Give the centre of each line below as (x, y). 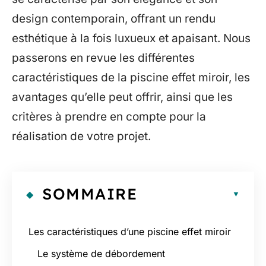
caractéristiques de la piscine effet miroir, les (131, 77)
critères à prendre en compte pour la (109, 117)
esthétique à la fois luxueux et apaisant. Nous (131, 38)
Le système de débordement (101, 253)
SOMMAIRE (90, 194)
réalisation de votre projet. (81, 136)
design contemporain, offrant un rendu (114, 19)
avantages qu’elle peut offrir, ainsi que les (122, 97)
